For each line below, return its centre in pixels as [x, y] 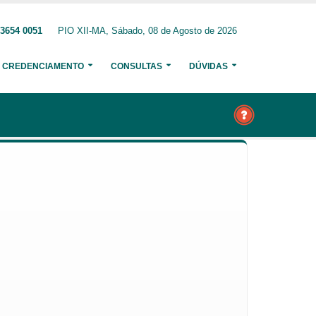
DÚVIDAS [208, 66]
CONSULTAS [136, 66]
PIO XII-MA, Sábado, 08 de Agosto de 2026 [147, 31]
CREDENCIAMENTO [43, 66]
